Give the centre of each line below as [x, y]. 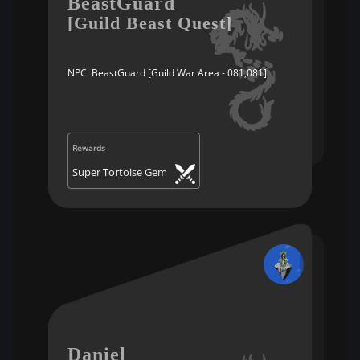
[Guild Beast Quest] [150, 23]
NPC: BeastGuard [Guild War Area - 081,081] [167, 73]
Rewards [89, 148]
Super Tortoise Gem [120, 172]
